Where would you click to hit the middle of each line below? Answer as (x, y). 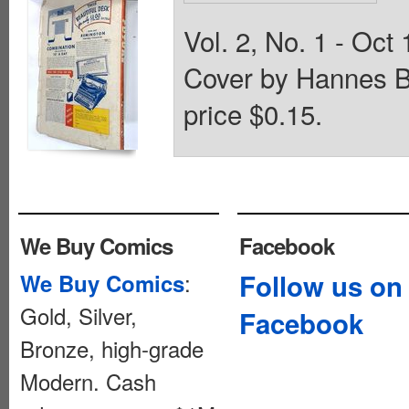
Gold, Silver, (79, 316)
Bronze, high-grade (112, 349)
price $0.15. (253, 113)
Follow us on (321, 286)
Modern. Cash (88, 382)
